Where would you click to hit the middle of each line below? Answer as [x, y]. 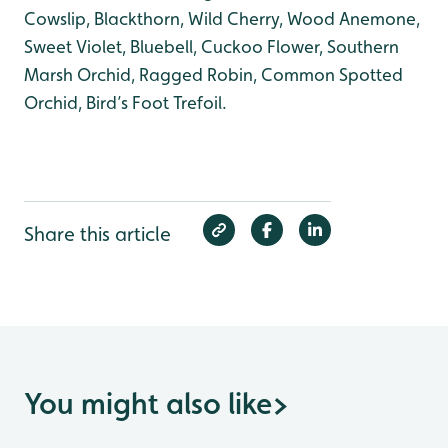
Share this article [97, 234]
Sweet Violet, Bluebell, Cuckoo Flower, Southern [211, 46]
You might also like [148, 403]
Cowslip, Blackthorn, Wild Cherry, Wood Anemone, [222, 18]
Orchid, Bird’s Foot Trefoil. [125, 102]
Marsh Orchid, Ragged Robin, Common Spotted [213, 74]
